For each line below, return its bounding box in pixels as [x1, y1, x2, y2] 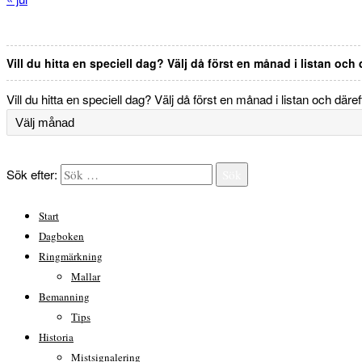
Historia [39, 329, 74, 344]
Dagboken [39, 228, 84, 243]
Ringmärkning [39, 248, 103, 263]
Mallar [71, 268, 100, 284]
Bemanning [39, 288, 90, 304]
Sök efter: [6, 166, 61, 183]
